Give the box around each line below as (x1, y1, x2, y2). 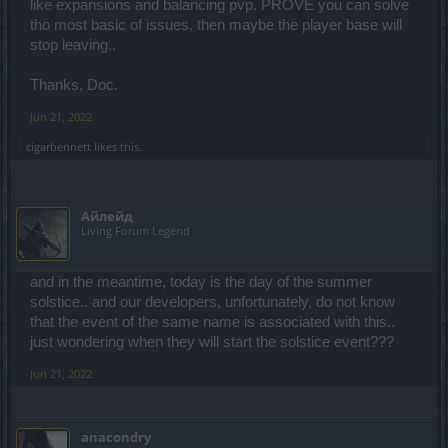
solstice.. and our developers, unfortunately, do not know (30, 294, 395, 311)
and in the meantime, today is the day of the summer (30, 274, 372, 291)
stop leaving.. (30, 37, 116, 54)
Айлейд (81, 207, 133, 226)
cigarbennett (26, 139, 91, 155)
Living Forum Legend (81, 223, 190, 239)
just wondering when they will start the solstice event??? (30, 334, 394, 351)
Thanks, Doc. (30, 77, 118, 94)
